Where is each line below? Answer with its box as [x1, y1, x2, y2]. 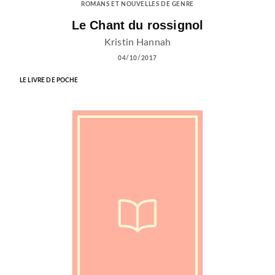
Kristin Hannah [104, 37, 171, 47]
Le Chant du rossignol [71, 18, 204, 32]
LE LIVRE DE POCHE [20, 77, 79, 83]
